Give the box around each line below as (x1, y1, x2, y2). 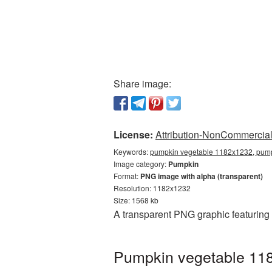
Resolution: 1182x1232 (114, 183, 191, 193)
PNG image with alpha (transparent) (140, 171, 263, 182)
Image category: (114, 158, 168, 169)
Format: (114, 171, 140, 181)
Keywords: (114, 146, 150, 157)
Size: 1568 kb (114, 195, 158, 205)
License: (114, 127, 153, 141)
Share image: (114, 76, 171, 90)
